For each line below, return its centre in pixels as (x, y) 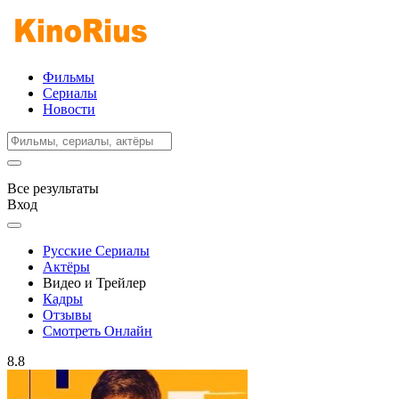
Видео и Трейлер (94, 283)
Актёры (66, 267)
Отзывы (67, 315)
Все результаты (53, 188)
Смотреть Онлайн (98, 331)
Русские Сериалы (96, 251)
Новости (69, 109)
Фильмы (69, 77)
